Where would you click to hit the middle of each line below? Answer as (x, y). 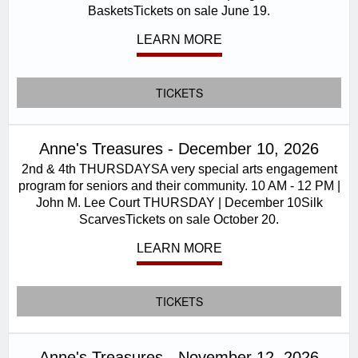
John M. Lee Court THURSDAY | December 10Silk (179, 202)
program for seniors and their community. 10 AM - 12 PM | (179, 185)
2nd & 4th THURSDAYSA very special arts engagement (179, 169)
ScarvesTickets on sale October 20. (179, 219)
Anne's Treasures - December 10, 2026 (179, 149)
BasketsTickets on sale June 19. (179, 10)
